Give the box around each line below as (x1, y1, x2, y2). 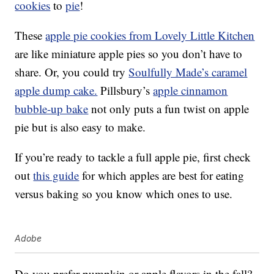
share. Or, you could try (15, 64, 129, 80)
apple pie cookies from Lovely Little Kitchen (45, 28, 255, 43)
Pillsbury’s (97, 83, 154, 98)
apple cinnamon (153, 83, 228, 98)
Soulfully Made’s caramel (128, 64, 248, 80)
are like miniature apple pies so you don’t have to (15, 46, 243, 62)
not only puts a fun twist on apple (88, 101, 250, 117)
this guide (33, 168, 80, 183)
